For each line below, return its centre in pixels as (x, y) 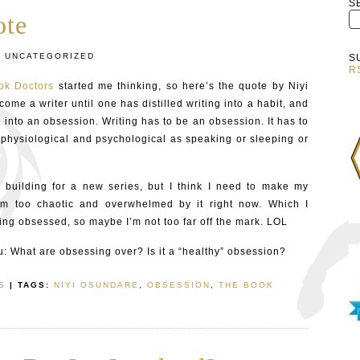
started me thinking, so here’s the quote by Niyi (182, 86)
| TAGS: (30, 285)
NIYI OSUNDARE (96, 285)
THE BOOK (246, 285)
